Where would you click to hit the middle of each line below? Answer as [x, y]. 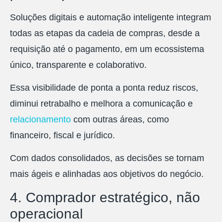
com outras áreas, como [120, 120]
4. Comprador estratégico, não [105, 197]
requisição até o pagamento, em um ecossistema [107, 49]
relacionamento [40, 120]
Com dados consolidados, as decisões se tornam [107, 158]
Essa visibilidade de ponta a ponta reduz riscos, [104, 88]
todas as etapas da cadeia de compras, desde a [105, 33]
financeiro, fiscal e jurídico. [62, 136]
